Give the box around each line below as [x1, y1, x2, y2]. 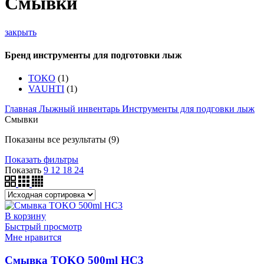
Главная [5, 104, 39, 114]
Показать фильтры [5, 154, 78, 165]
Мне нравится [5, 232, 61, 243]
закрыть [5, 27, 37, 37]
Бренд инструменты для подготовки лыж [5, 50, 182, 61]
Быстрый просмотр [5, 222, 82, 232]
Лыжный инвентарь [39, 104, 122, 114]
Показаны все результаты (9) [5, 134, 119, 145]
